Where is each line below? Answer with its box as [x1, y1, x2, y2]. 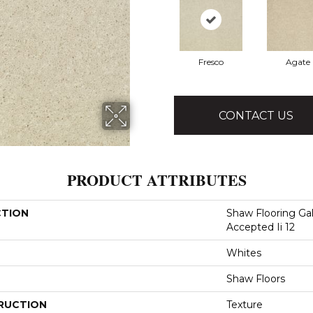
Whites [226, 247, 261, 259]
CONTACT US [219, 108, 293, 122]
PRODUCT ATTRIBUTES [66, 168, 247, 191]
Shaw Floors [226, 272, 285, 285]
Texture [226, 298, 263, 311]
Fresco [198, 57, 224, 67]
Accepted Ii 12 [226, 221, 295, 233]
